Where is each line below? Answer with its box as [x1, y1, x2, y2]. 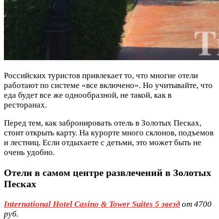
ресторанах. [4, 100, 47, 110]
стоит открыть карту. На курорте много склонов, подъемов [4, 128, 214, 138]
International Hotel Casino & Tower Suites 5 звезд [4, 199, 180, 209]
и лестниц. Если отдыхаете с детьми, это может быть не [4, 138, 201, 148]
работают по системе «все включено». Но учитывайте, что [4, 81, 213, 90]
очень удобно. [4, 148, 55, 157]
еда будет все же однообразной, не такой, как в [4, 90, 172, 100]
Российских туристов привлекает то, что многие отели [4, 71, 198, 81]
